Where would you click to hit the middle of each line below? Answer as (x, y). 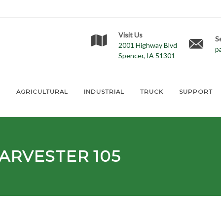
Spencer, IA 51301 (147, 55)
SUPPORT (196, 92)
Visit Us (130, 35)
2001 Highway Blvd (148, 45)
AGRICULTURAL (42, 92)
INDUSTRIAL (104, 92)
